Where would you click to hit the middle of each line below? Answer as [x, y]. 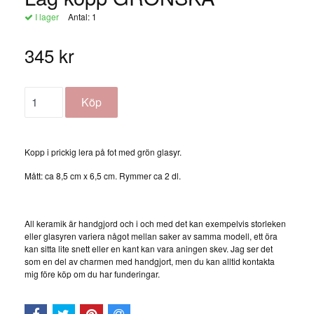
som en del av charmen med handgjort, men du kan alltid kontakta [150, 261]
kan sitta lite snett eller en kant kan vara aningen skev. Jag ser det [149, 249]
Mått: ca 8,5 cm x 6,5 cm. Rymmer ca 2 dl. [103, 176]
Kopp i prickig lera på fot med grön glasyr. [104, 152]
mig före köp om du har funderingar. [93, 274]
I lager [46, 17]
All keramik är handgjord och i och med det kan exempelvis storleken [155, 224]
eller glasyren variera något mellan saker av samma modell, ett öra [151, 236]
